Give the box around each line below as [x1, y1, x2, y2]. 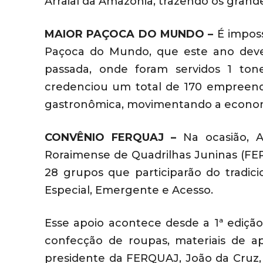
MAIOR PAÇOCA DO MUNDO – [45, 28, 217, 41]
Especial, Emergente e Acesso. [45, 184, 213, 197]
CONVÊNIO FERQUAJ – [45, 131, 177, 144]
